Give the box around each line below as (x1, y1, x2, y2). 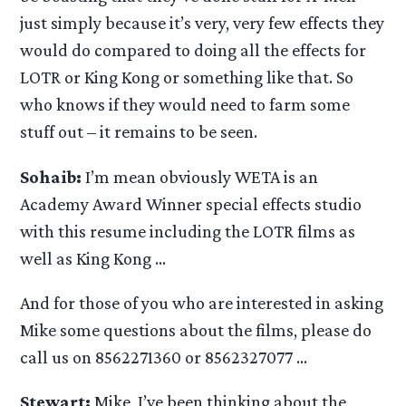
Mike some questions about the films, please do (20, 319, 372, 340)
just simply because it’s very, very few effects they (20, 13, 385, 34)
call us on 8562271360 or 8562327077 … (20, 346, 308, 367)
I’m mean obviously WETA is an (82, 166, 319, 187)
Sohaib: (20, 166, 82, 187)
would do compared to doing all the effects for (20, 40, 367, 61)
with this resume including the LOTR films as (20, 220, 356, 241)
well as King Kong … (20, 247, 167, 268)
